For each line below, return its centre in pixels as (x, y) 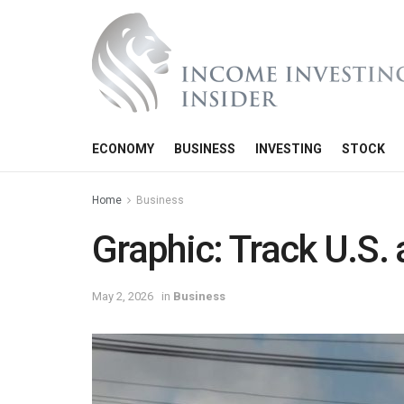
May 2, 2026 (123, 296)
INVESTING (289, 149)
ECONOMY (123, 149)
